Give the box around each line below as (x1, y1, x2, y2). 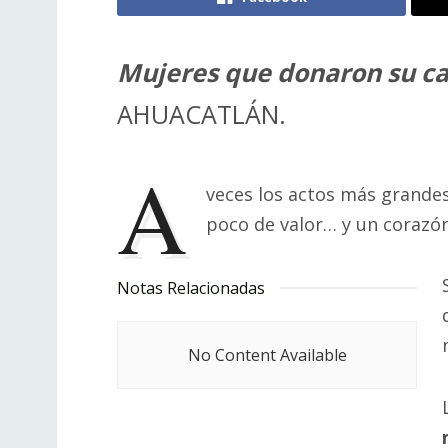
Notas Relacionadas (117, 277, 265, 300)
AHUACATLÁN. (117, 97, 286, 132)
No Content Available (187, 344, 347, 367)
